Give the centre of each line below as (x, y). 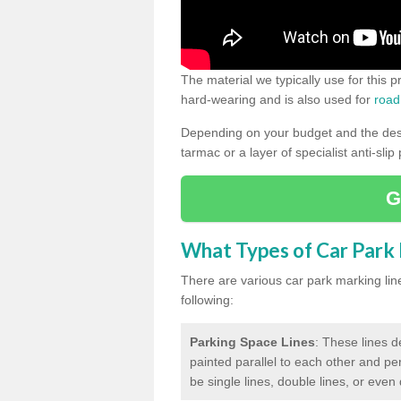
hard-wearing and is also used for (277, 99)
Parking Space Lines (252, 341)
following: (207, 299)
